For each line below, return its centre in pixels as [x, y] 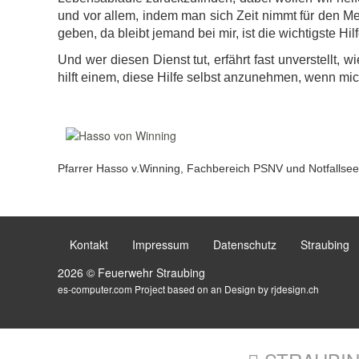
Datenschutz [245, 244]
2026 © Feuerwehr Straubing [131, 272]
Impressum [161, 244]
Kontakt [89, 244]
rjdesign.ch [295, 289]
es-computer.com [95, 289]
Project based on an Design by [202, 289]
